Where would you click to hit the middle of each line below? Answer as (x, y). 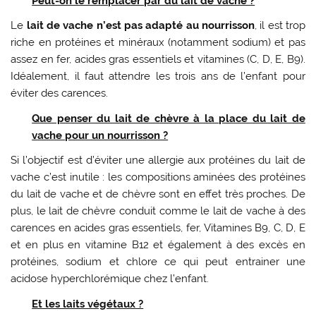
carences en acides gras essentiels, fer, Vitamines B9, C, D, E (158, 228)
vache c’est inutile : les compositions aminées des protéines (158, 177)
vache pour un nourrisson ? (100, 135)
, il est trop (280, 26)
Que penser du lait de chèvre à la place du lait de (169, 118)
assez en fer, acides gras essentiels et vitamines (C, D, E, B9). (158, 60)
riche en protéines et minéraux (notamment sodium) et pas (158, 43)
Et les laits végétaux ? (88, 304)
